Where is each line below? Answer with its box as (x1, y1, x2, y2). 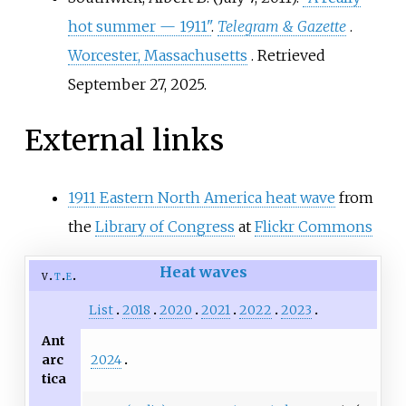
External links (24, 122, 224, 159)
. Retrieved (250, 45, 325, 64)
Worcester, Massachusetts (67, 45, 247, 64)
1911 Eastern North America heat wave (67, 188, 335, 207)
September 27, (67, 74, 167, 93)
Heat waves (159, 262, 247, 281)
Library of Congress (94, 217, 235, 236)
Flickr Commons (254, 217, 372, 236)
